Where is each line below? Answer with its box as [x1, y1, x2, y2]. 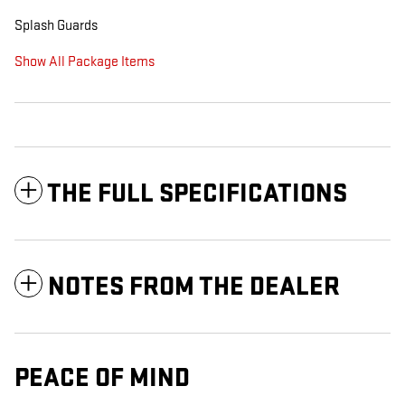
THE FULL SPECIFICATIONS [47, 178, 347, 211]
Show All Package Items [14, 53, 155, 71]
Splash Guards [14, 17, 98, 35]
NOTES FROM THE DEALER [48, 271, 340, 304]
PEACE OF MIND [14, 363, 190, 395]
